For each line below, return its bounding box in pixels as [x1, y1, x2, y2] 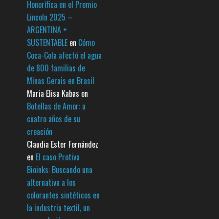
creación [27, 126, 52, 138]
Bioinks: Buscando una [27, 164, 92, 176]
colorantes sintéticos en [27, 189, 100, 201]
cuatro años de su [27, 113, 80, 125]
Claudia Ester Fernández [27, 138, 98, 151]
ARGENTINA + [27, 24, 67, 36]
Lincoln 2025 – [27, 11, 72, 23]
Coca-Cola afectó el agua [27, 49, 102, 62]
